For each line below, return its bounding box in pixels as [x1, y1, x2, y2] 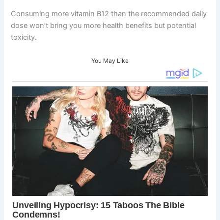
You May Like [91, 56, 129, 64]
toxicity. [11, 33, 37, 42]
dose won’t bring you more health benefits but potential [11, 21, 196, 30]
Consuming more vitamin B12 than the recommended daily [11, 9, 207, 19]
